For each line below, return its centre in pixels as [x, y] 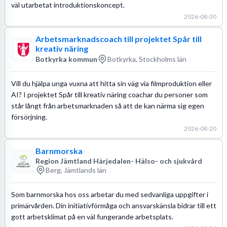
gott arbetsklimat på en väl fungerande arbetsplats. [92, 216]
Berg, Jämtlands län [76, 170]
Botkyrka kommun [66, 59]
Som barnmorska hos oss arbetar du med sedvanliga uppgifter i [109, 194]
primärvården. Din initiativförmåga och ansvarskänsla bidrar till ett [113, 205]
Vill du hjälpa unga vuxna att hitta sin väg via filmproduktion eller [111, 83]
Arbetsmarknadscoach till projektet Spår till [118, 39]
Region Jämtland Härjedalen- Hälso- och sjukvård [119, 161]
